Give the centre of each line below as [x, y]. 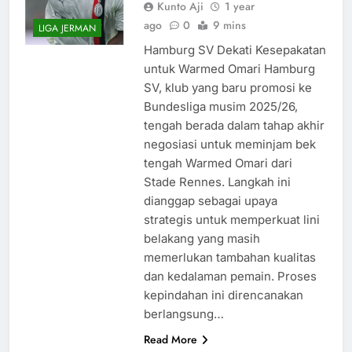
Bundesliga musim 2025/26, [220, 106]
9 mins [229, 25]
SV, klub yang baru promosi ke [227, 87]
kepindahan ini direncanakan [223, 295]
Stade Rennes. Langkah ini [217, 181]
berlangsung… [183, 313]
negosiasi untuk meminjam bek [229, 144]
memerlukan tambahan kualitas [229, 257]
